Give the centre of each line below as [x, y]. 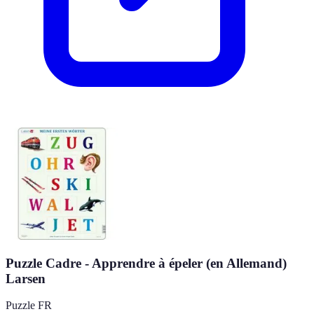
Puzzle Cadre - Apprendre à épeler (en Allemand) [146, 263]
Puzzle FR [29, 306]
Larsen [26, 278]
